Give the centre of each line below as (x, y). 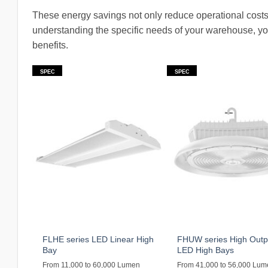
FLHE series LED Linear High (98, 239)
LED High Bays (206, 250)
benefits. (50, 45)
